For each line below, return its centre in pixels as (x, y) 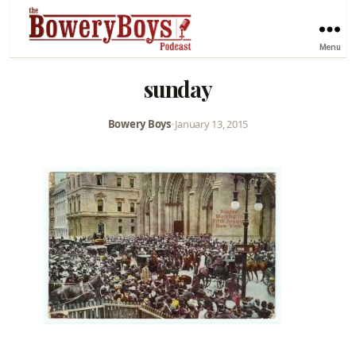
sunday (178, 88)
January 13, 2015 (211, 124)
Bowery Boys (139, 124)
